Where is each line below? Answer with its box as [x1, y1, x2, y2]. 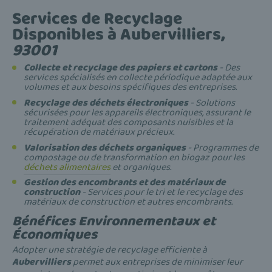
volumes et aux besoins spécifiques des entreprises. [24, 80, 237, 95]
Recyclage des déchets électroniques [24, 95, 188, 110]
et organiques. [110, 159, 171, 175]
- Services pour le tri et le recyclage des [80, 185, 243, 200]
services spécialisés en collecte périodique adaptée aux [24, 70, 252, 86]
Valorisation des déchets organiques [24, 140, 186, 155]
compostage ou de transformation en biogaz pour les [24, 149, 245, 165]
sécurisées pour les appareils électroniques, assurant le [24, 104, 251, 120]
